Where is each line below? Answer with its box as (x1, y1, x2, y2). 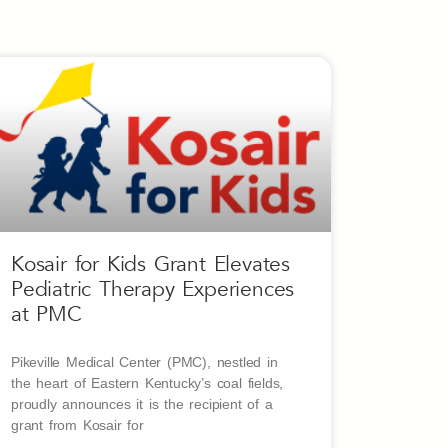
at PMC (11, 300, 82, 330)
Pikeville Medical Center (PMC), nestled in (11, 354, 278, 371)
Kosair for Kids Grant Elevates (11, 250, 291, 280)
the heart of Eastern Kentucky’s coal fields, (11, 375, 284, 392)
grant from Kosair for (11, 417, 144, 434)
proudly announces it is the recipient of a (11, 396, 273, 413)
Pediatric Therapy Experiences (11, 275, 295, 305)
